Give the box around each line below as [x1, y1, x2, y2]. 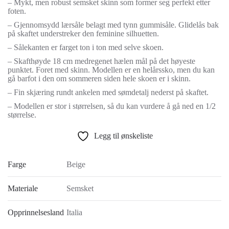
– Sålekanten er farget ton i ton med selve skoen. [8, 43, 164, 52]
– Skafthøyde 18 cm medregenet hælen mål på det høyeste [8, 57, 195, 66]
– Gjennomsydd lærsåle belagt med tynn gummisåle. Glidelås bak [8, 20, 219, 30]
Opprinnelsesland [8, 208, 64, 217]
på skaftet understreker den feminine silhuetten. [8, 29, 159, 38]
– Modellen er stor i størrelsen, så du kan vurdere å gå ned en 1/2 [8, 102, 216, 111]
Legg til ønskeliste [94, 131, 153, 141]
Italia [66, 208, 82, 217]
